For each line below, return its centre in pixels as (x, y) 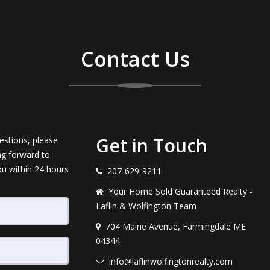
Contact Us (135, 59)
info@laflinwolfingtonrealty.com (171, 261)
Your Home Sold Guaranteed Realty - (181, 191)
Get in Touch (152, 146)
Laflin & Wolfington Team (146, 206)
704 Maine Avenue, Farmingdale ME (176, 226)
